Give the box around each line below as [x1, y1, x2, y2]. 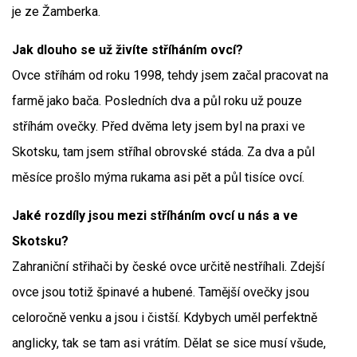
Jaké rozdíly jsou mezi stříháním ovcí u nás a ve [12, 208, 298, 223]
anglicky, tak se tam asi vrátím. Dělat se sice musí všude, [12, 335, 326, 351]
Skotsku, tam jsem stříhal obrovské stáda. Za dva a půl [12, 144, 315, 159]
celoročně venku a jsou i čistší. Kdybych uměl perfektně [12, 310, 317, 325]
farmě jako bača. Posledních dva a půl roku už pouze [12, 93, 302, 108]
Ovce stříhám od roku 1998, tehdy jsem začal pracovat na [12, 68, 328, 83]
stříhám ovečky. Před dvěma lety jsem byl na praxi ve [12, 119, 305, 134]
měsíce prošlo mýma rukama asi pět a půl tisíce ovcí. [12, 170, 304, 185]
